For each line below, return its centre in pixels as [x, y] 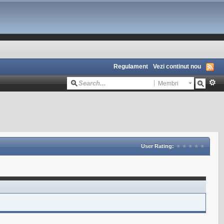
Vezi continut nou [177, 66]
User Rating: [158, 146]
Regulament [131, 66]
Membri [168, 83]
